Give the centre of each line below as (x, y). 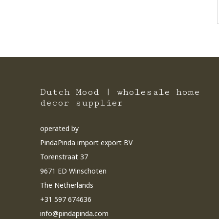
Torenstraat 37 (64, 157)
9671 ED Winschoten (73, 171)
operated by (59, 128)
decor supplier (82, 103)
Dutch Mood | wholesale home (120, 92)
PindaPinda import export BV (86, 142)
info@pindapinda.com (74, 213)
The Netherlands (67, 185)
